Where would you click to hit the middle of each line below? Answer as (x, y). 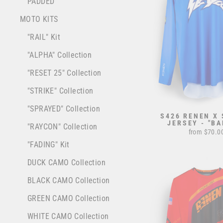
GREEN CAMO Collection (69, 199)
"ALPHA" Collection (60, 55)
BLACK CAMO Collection (69, 181)
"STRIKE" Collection (60, 91)
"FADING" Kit (49, 145)
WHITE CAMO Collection (68, 217)
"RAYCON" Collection (62, 127)
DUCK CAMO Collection (66, 163)
